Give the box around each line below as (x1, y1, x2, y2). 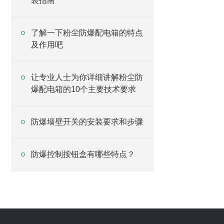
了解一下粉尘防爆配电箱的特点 (31, 28, 143, 37)
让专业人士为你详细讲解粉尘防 (31, 73, 143, 81)
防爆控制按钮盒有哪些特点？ (31, 150, 135, 158)
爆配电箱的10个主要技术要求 (31, 85, 136, 93)
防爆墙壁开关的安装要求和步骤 (31, 117, 143, 126)
